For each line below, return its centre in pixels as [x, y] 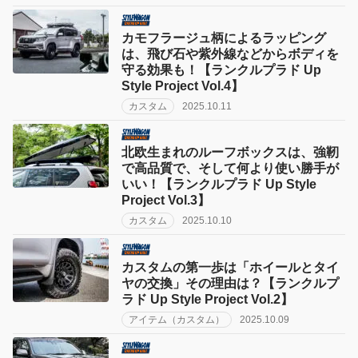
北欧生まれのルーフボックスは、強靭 [230, 153]
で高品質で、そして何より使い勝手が [230, 169]
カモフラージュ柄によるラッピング [224, 38]
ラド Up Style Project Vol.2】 [207, 299]
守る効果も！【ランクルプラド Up [221, 70]
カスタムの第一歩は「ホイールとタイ [230, 267]
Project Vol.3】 [166, 201]
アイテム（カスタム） [177, 319]
